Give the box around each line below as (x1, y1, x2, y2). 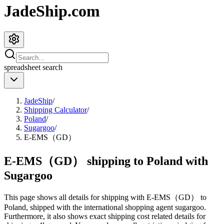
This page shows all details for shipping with (4, 192, 146, 201)
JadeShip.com (4, 2, 100, 20)
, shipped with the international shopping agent (26, 202, 173, 211)
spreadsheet (4, 62, 40, 71)
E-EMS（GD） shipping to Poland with (4, 154, 208, 167)
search (40, 62, 62, 71)
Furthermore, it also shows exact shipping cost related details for (4, 211, 205, 220)
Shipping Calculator (24, 105, 87, 114)
